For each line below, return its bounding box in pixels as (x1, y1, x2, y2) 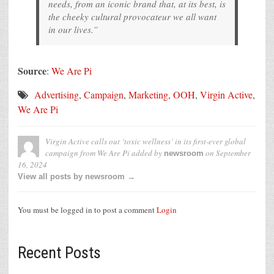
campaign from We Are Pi (45, 147, 130, 159)
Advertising (34, 88, 79, 102)
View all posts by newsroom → (18, 172, 135, 182)
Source (18, 64, 46, 78)
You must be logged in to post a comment (18, 204, 157, 216)
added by (130, 147, 164, 159)
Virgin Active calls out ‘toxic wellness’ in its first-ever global (45, 136, 246, 147)
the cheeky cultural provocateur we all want (48, 10, 217, 23)
